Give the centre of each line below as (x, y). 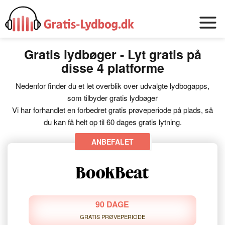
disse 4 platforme (113, 68)
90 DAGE (113, 204)
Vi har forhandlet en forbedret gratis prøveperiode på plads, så (113, 110)
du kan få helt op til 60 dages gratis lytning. (113, 122)
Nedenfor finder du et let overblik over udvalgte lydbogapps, (113, 86)
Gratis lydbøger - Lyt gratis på (113, 54)
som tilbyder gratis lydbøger (113, 98)
